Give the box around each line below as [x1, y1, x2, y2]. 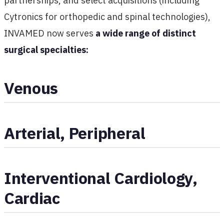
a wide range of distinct [95, 27, 196, 39]
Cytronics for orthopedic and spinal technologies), [4, 10, 210, 22]
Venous [4, 77, 58, 98]
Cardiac [4, 187, 60, 208]
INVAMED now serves [4, 27, 95, 39]
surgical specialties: [4, 43, 88, 55]
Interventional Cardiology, [4, 167, 197, 188]
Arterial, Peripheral [4, 122, 145, 143]
